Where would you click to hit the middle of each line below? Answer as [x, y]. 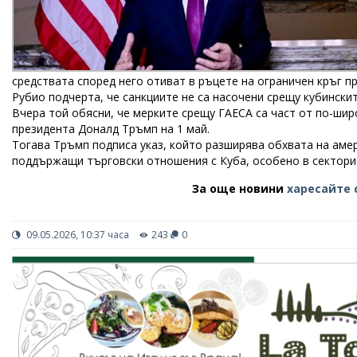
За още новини [240, 188]
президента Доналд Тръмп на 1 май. [111, 129]
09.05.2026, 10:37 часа [76, 235]
